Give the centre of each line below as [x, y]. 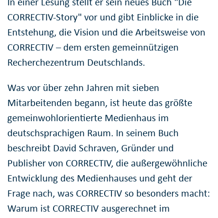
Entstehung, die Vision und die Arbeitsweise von [106, 32]
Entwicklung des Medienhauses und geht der [100, 178]
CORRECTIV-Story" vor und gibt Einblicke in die [103, 17]
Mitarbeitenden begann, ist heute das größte [100, 103]
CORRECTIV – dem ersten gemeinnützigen [93, 47]
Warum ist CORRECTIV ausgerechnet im [89, 209]
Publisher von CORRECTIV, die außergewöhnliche [107, 163]
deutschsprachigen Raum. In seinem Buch [93, 133]
